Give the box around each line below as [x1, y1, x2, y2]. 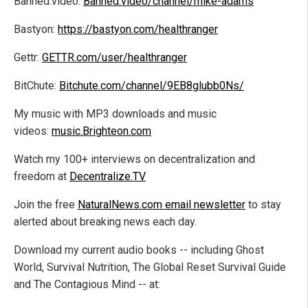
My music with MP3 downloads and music [14, 107, 217, 121]
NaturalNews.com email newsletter [78, 198, 245, 212]
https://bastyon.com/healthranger [58, 23, 218, 36]
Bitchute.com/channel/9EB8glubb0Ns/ [59, 79, 244, 93]
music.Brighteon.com [52, 124, 151, 138]
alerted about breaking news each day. [14, 215, 197, 229]
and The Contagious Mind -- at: [14, 278, 160, 291]
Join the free [14, 198, 78, 212]
